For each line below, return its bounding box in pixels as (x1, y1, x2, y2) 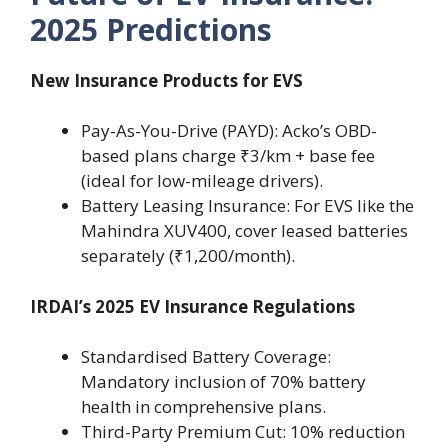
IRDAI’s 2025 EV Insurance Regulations (30, 294, 355, 318)
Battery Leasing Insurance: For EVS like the (81, 194, 414, 218)
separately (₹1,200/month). (81, 244, 295, 268)
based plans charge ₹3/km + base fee (81, 144, 375, 168)
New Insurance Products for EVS (30, 68, 303, 92)
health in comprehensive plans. (81, 395, 326, 419)
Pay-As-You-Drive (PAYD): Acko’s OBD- (81, 119, 377, 143)
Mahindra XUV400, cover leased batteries (81, 219, 408, 243)
